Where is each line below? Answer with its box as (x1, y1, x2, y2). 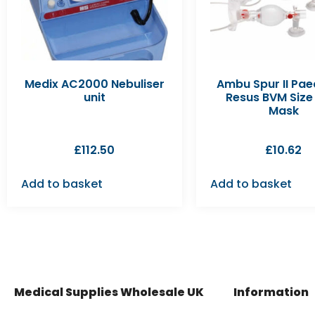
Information (233, 283, 309, 300)
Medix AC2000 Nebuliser (24, 75, 165, 92)
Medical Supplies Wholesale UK (14, 283, 204, 300)
